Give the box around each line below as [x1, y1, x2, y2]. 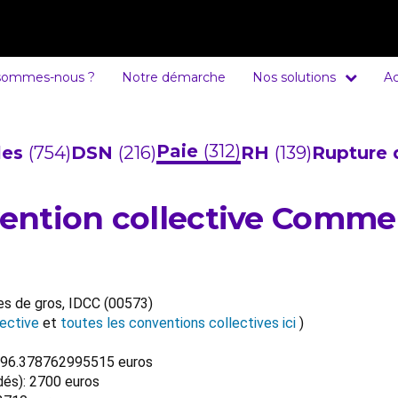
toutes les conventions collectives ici [60, 314, 296, 331]
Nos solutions [251, 69, 336, 85]
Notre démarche [121, 69, 226, 85]
